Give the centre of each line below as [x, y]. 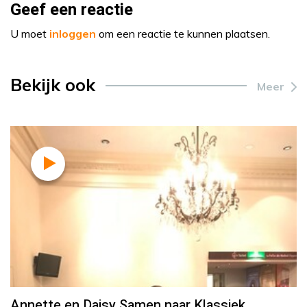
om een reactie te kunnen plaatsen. [183, 33]
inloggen [73, 33]
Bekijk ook [53, 84]
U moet [30, 33]
